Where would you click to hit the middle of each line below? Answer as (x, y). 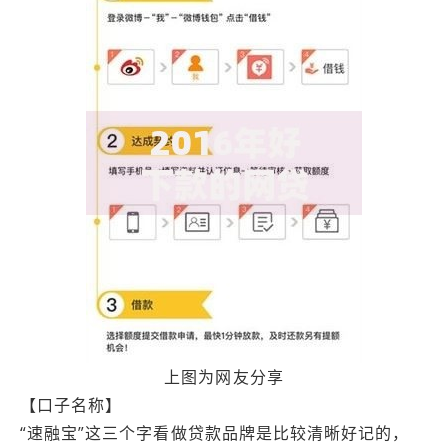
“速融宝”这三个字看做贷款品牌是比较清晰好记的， (215, 433)
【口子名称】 (71, 405)
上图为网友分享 (224, 377)
